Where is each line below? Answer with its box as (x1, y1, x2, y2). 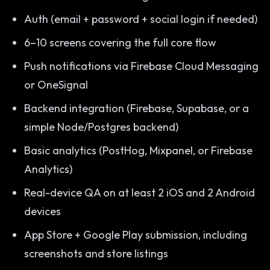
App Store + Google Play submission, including (24, 228, 247, 242)
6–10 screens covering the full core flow (24, 36, 216, 49)
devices (24, 204, 61, 218)
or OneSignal (24, 78, 88, 92)
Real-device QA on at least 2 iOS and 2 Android (24, 186, 255, 199)
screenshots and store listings (24, 246, 168, 260)
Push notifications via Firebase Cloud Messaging (24, 59, 259, 73)
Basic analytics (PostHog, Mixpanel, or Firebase (24, 143, 253, 157)
